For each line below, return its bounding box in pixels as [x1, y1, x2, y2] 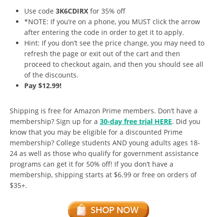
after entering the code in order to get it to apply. [24, 27, 184, 37]
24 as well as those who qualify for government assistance [10, 148, 199, 158]
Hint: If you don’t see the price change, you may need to [24, 38, 204, 47]
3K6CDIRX [56, 6, 88, 15]
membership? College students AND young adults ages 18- [10, 138, 200, 147]
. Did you [172, 116, 201, 126]
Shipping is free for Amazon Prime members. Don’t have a [10, 106, 198, 115]
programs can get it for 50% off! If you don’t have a [10, 159, 173, 169]
